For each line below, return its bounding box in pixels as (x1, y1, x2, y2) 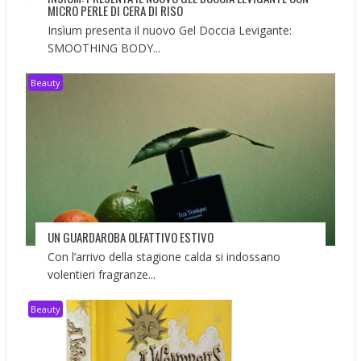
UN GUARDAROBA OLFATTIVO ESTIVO (48, 228, 214, 247)
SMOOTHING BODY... (48, 39, 161, 56)
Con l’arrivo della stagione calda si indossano (48, 249, 281, 265)
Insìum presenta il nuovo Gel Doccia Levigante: (48, 22, 293, 38)
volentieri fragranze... (48, 267, 156, 283)
